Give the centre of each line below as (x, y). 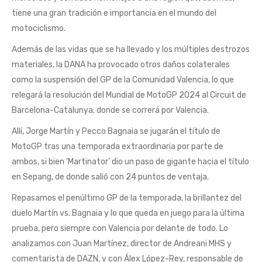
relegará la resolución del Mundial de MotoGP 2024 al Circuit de (129, 95)
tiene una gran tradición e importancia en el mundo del (114, 13)
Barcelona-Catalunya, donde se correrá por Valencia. (110, 110)
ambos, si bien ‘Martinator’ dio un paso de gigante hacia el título (130, 162)
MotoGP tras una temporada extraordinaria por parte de (118, 146)
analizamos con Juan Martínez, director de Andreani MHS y (122, 244)
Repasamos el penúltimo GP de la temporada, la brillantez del (127, 198)
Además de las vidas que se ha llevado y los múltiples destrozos (131, 49)
